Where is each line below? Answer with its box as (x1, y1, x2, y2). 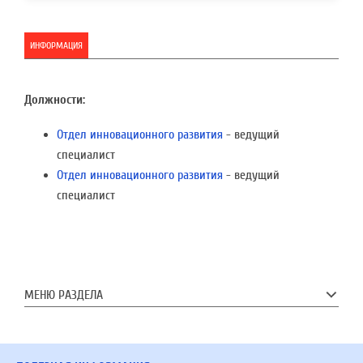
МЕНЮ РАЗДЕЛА (24, 287, 103, 302)
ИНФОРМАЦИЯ (30, 40, 83, 51)
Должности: (24, 92, 85, 108)
